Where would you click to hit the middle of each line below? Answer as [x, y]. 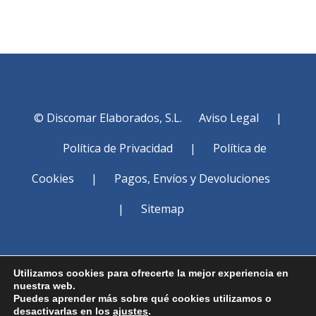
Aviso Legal [229, 118]
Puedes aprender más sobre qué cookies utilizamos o [142, 298]
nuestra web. [44, 286]
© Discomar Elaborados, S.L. [109, 118]
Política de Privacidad [118, 148]
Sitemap [162, 209]
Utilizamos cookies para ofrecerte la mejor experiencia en [151, 273]
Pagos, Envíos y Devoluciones [192, 178]
